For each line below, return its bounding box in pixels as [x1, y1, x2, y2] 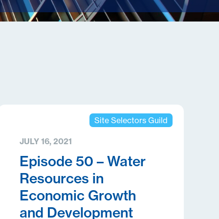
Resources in [19, 170, 104, 187]
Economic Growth [19, 187, 136, 204]
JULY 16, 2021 [19, 136, 72, 146]
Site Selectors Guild [94, 115, 168, 125]
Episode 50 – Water [19, 153, 146, 170]
